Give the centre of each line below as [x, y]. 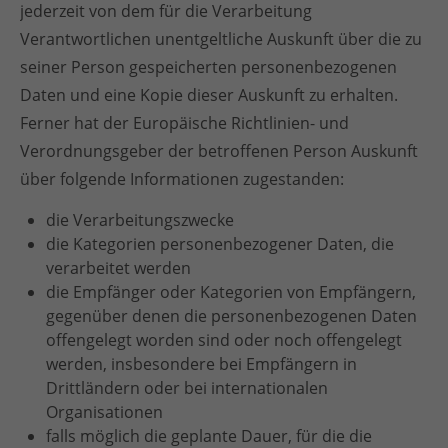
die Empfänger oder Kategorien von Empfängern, [231, 292]
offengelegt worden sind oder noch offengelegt [224, 340]
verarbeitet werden [118, 268]
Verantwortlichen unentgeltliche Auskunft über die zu [221, 39]
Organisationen [104, 412]
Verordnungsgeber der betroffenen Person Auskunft [219, 151]
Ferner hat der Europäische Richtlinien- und [184, 123]
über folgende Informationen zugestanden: [182, 179]
